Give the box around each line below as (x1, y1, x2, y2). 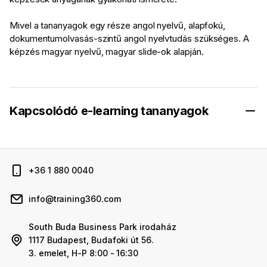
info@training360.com (29, 194, 121, 204)
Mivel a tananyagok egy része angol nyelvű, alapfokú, (10, 20, 226, 32)
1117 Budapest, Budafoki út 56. (29, 235, 154, 246)
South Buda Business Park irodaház (29, 222, 176, 232)
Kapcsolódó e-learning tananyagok (10, 104, 209, 119)
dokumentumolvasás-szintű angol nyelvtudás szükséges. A (10, 33, 249, 45)
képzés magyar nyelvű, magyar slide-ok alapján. (10, 46, 204, 58)
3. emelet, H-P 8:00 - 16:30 (29, 248, 138, 259)
